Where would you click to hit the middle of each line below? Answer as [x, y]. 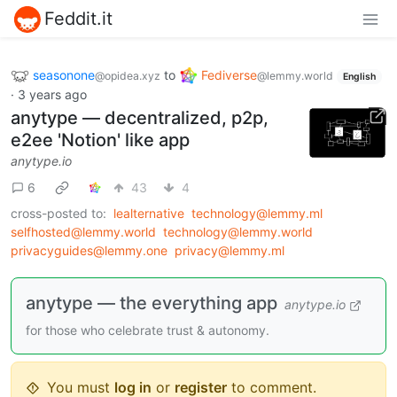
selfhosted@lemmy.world [83, 232]
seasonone [64, 74]
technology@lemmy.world [238, 232]
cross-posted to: [58, 214]
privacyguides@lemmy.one [89, 251]
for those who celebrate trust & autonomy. [148, 331]
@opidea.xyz [128, 75]
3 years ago [52, 95]
